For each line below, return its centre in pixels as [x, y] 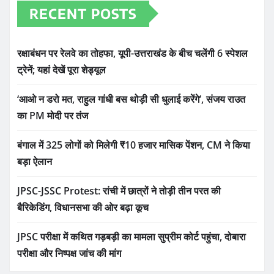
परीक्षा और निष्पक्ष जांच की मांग [69, 253]
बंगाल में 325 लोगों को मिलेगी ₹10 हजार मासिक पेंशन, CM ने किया [134, 145]
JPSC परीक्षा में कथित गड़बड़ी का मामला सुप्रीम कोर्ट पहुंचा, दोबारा [131, 236]
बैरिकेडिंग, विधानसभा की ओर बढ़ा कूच [83, 207]
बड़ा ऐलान [35, 161]
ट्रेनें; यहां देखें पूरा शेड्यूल [61, 69]
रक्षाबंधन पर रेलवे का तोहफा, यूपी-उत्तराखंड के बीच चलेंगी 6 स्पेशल [132, 53]
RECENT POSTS [83, 13]
